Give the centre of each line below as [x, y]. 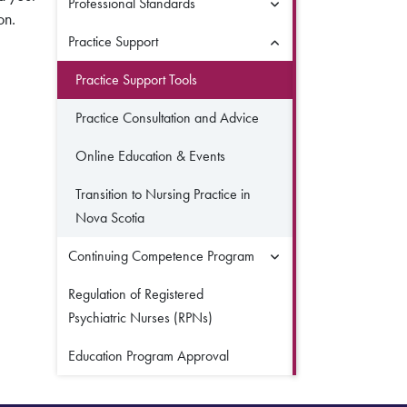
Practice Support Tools [136, 79]
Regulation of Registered [136, 294]
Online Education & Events [150, 156]
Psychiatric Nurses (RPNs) [140, 318]
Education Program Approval [149, 356]
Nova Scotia [110, 218]
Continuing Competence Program [161, 256]
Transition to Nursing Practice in [163, 194]
